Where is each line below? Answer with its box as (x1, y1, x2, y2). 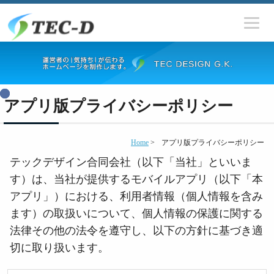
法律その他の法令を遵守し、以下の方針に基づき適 (10, 224, 263, 237)
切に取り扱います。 (10, 242, 109, 254)
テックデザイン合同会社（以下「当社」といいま (10, 156, 252, 169)
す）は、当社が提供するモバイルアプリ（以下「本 (10, 173, 263, 186)
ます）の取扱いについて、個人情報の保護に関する (10, 207, 263, 220)
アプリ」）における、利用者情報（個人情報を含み (10, 190, 263, 203)
